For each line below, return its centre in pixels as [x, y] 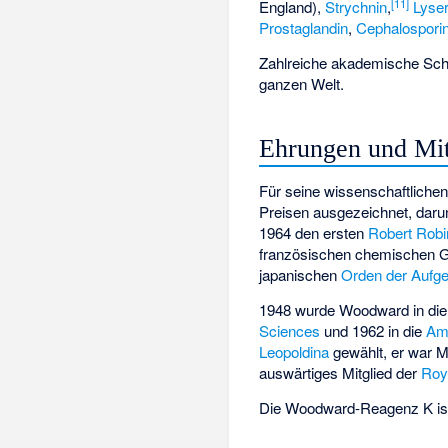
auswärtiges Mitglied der [340, 373]
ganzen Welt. [302, 84]
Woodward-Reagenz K [359, 407]
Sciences [290, 331]
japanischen [300, 275]
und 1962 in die [373, 331]
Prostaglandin [304, 28]
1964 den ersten [314, 233]
